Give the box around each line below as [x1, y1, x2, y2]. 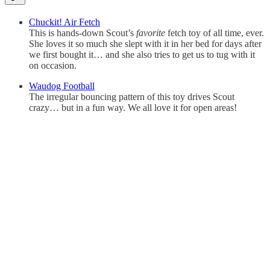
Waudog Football [29, 81, 95, 92]
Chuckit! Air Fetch [29, 17, 100, 28]
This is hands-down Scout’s [29, 28, 136, 39]
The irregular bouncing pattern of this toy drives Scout [29, 92, 234, 102]
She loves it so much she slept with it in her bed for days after [29, 39, 262, 49]
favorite [136, 28, 165, 39]
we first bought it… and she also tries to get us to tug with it [29, 49, 255, 60]
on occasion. [29, 60, 77, 71]
